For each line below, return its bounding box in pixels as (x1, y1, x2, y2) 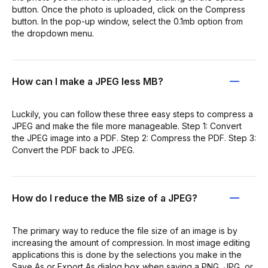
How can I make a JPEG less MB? (12, 75, 163, 87)
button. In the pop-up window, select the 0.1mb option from (12, 16, 243, 26)
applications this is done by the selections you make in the (12, 249, 242, 260)
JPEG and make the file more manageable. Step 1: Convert (12, 121, 242, 131)
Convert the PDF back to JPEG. (12, 145, 135, 155)
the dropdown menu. (12, 28, 94, 38)
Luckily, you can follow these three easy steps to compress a (12, 109, 253, 119)
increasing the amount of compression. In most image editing (12, 237, 250, 248)
